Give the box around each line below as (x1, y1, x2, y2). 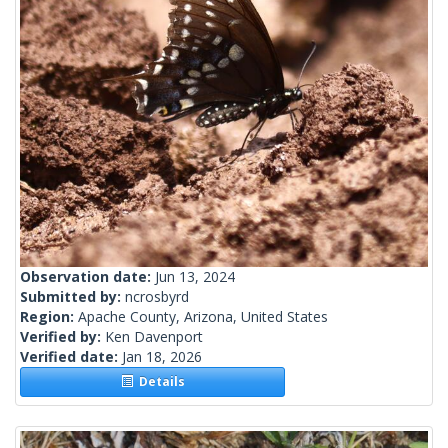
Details (132, 373, 185, 391)
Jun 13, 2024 (155, 267, 235, 287)
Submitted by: (20, 287, 125, 307)
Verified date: (20, 347, 122, 367)
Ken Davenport (105, 327, 203, 347)
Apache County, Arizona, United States (78, 307, 328, 327)
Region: (20, 307, 78, 327)
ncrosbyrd (125, 287, 189, 307)
